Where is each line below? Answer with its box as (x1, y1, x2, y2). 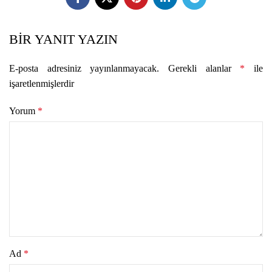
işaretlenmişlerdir (9, 78, 74, 89)
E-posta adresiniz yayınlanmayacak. (9, 63, 160, 73)
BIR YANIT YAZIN (9, 32, 118, 47)
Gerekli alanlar (168, 63, 240, 73)
